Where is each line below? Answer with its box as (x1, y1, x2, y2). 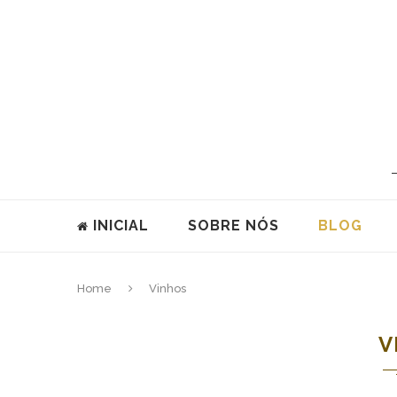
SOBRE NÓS (188, 217, 279, 234)
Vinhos (149, 282, 186, 295)
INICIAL (93, 217, 149, 234)
